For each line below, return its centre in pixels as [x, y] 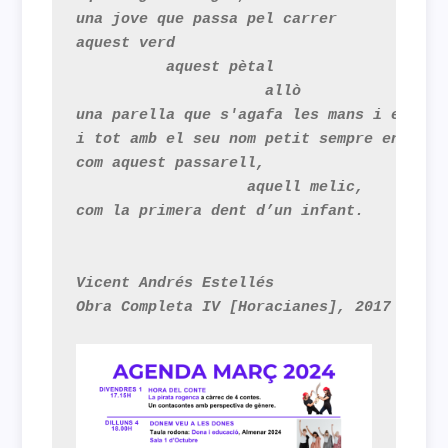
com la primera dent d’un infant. [220, 211]
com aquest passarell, [171, 163]
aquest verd [126, 43]
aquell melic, [220, 187]
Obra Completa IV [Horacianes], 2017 [234, 307]
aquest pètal [175, 67]
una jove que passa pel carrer [207, 19]
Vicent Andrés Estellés [175, 283]
